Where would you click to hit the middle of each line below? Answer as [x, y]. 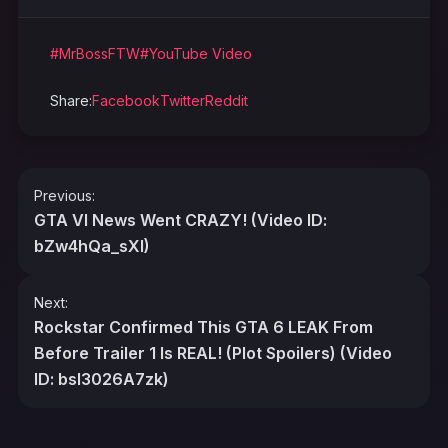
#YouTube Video [196, 53]
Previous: [64, 195]
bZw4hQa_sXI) [92, 245]
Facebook [126, 100]
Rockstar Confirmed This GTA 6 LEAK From [203, 326]
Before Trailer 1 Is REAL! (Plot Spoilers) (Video [213, 352]
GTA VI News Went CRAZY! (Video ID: [180, 219]
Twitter [182, 100]
